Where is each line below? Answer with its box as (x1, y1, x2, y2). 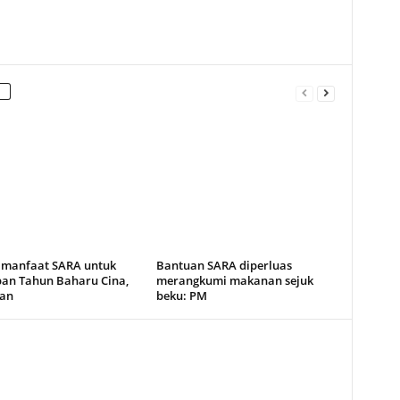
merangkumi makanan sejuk (155, 272, 313, 288)
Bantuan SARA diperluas (155, 257, 292, 273)
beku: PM (155, 287, 207, 304)
